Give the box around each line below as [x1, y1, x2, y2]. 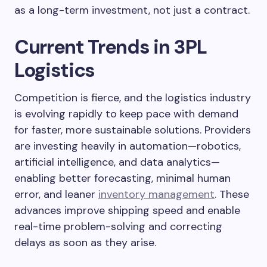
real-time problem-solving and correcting [14, 219, 222, 234]
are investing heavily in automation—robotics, [14, 139, 241, 153]
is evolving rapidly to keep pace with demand [14, 107, 238, 121]
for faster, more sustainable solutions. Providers [14, 123, 251, 137]
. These [215, 187, 249, 201]
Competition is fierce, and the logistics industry [14, 91, 251, 105]
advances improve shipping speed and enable [14, 203, 240, 218]
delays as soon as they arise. [14, 235, 156, 250]
